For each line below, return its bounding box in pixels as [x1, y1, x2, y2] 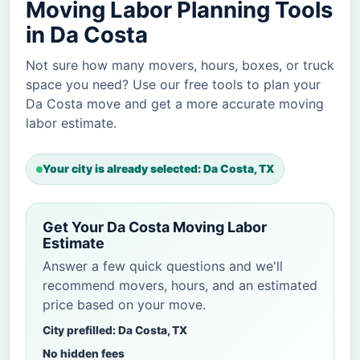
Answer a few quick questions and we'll [43, 258, 283, 275]
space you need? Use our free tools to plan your [26, 76, 321, 93]
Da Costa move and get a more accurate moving [26, 96, 324, 112]
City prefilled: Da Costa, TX [43, 324, 187, 337]
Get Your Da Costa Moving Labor [43, 219, 267, 236]
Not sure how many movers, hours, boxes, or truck [26, 57, 334, 74]
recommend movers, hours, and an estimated [43, 277, 317, 294]
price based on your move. [43, 297, 206, 313]
